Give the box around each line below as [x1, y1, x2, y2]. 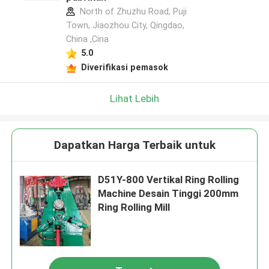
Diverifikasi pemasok [80, 62, 168, 72]
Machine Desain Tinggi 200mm [98, 187, 239, 200]
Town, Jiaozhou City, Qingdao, [65, 20, 184, 31]
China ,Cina [65, 34, 109, 44]
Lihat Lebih [110, 92, 159, 104]
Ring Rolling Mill [98, 201, 171, 214]
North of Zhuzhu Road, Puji [77, 7, 187, 17]
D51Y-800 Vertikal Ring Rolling [98, 174, 240, 186]
